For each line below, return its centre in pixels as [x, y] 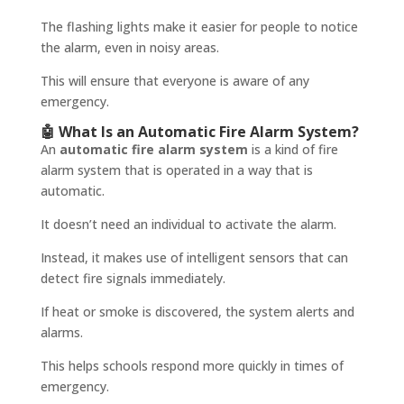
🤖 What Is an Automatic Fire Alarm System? [199, 132]
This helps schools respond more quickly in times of [192, 366]
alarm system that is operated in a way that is [176, 170]
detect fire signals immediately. [133, 279]
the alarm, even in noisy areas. [129, 48]
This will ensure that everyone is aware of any [174, 81]
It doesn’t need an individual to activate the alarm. [188, 225]
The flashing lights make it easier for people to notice [199, 27]
